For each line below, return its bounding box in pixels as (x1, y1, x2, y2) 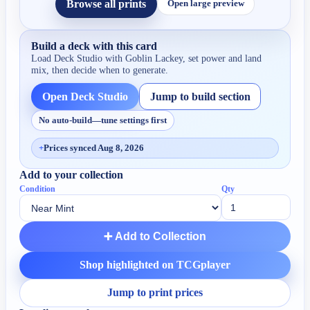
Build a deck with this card (31, 39, 158, 52)
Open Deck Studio (42, 90, 129, 102)
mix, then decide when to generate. (31, 64, 169, 75)
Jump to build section (149, 90, 250, 102)
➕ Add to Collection (104, 230, 206, 243)
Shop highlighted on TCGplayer (80, 259, 230, 271)
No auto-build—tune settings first (39, 115, 167, 126)
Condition (19, 184, 56, 194)
